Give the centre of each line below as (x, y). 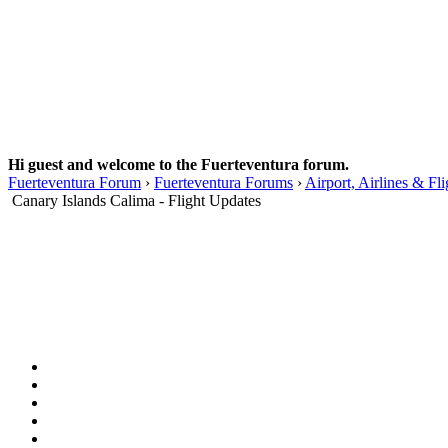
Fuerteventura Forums (223, 182)
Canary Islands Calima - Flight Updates (136, 200)
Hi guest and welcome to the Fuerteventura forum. (178, 164)
